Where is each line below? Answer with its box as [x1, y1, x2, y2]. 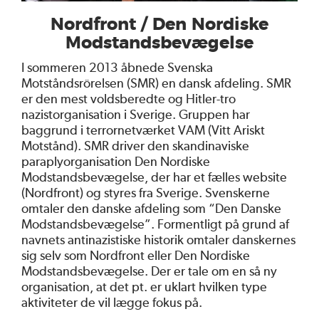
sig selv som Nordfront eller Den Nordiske [21, 247, 250, 263]
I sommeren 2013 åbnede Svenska [21, 59, 213, 75]
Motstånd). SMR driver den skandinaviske [21, 137, 249, 153]
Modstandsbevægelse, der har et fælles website [21, 169, 287, 184]
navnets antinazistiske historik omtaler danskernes [21, 231, 296, 247]
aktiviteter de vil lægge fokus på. [21, 294, 202, 310]
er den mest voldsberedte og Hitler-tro [21, 90, 236, 106]
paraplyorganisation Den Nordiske [21, 153, 210, 169]
